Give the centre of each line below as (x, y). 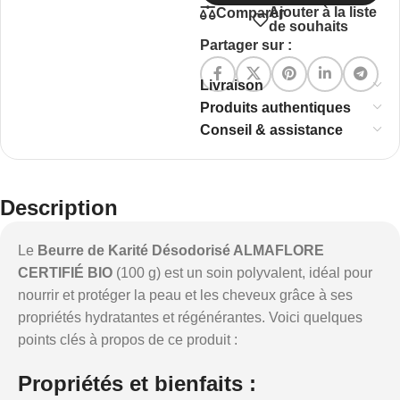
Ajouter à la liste (322, 12)
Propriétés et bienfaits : (137, 383)
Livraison (232, 85)
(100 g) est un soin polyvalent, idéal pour (242, 273)
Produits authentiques (275, 108)
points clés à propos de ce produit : (128, 340)
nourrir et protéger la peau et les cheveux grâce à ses (185, 295)
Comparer (250, 12)
